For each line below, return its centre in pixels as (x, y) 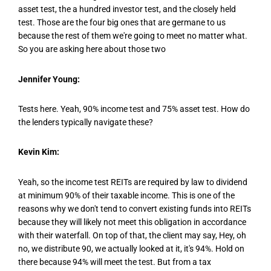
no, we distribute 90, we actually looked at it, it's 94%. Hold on (131, 248)
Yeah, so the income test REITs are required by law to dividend (133, 182)
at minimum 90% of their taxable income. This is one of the (126, 195)
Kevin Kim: (39, 152)
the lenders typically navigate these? (86, 122)
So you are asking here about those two (92, 49)
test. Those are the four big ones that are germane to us (122, 23)
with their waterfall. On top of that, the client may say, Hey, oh (132, 235)
